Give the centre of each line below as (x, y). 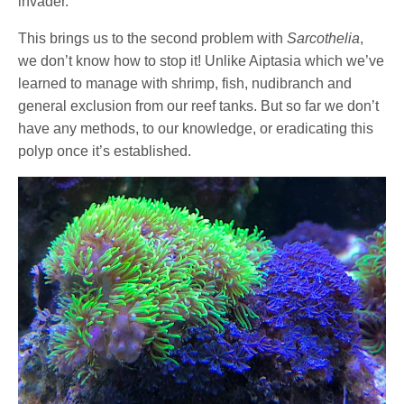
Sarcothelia (324, 38)
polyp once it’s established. (107, 151)
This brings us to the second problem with (153, 38)
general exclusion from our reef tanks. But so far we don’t (199, 106)
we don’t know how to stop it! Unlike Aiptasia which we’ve (202, 60)
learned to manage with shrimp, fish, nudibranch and (185, 83)
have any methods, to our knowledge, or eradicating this (196, 128)
